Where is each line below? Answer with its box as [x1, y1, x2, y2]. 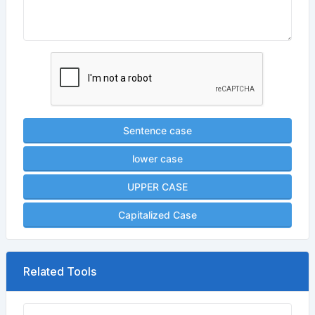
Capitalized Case [118, 209, 197, 221]
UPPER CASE [127, 181, 188, 193]
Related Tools [23, 264, 96, 278]
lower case [132, 153, 183, 165]
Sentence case [123, 124, 192, 136]
